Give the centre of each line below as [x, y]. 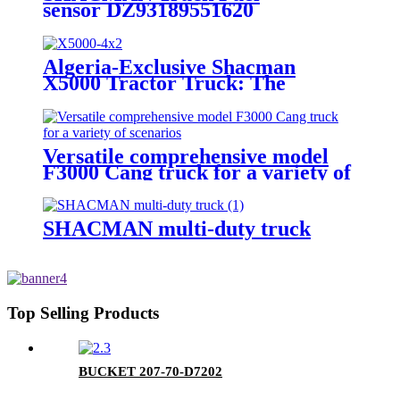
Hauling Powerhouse [138, 115]
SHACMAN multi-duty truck [177, 229]
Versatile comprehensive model [186, 156]
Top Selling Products [83, 313]
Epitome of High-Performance [183, 99]
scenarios [85, 188]
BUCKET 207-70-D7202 [150, 371]
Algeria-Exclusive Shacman [169, 67]
